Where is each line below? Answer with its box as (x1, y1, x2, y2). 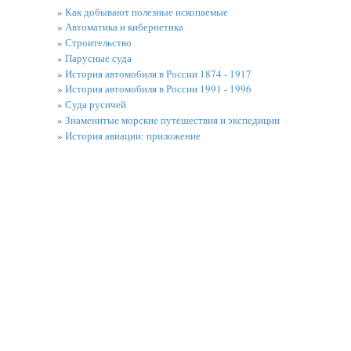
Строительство (64, 35, 132, 49)
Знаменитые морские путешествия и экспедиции (64, 112, 280, 127)
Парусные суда (64, 50, 132, 65)
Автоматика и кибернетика (64, 20, 183, 34)
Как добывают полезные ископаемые (64, 4, 228, 19)
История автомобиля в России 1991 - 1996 (64, 81, 251, 96)
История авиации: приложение (64, 128, 201, 143)
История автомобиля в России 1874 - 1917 (64, 66, 251, 81)
